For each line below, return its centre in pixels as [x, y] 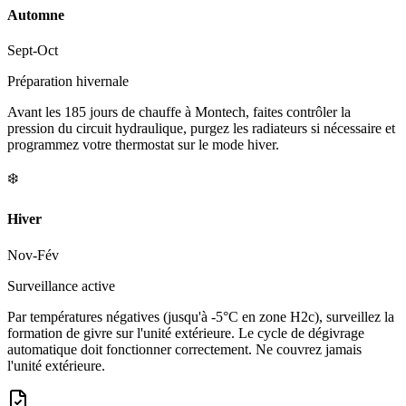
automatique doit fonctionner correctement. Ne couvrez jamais [184, 349]
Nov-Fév [33, 255]
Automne [36, 14]
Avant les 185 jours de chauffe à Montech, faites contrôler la [179, 112]
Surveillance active [61, 285]
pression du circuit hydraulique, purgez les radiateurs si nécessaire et [201, 129]
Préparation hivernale [68, 82]
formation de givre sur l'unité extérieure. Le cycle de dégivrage [186, 333]
